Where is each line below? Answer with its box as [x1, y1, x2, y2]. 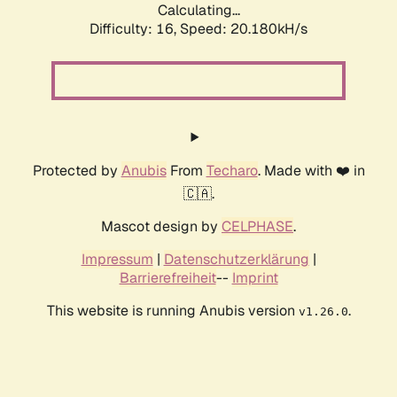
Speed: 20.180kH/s [180, 19, 307, 39]
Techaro [206, 161, 258, 181]
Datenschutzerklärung [163, 250, 309, 269]
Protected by [32, 161, 121, 181]
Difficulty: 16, [90, 19, 180, 39]
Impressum [81, 250, 153, 269]
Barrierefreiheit [119, 269, 216, 288]
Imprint [231, 269, 278, 288]
